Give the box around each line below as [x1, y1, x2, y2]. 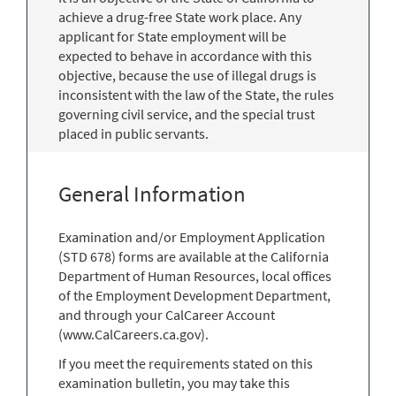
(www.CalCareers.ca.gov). [58, 324, 209, 343]
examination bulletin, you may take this [58, 373, 290, 392]
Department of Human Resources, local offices [58, 266, 331, 285]
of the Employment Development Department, [58, 286, 331, 304]
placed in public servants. [58, 124, 209, 142]
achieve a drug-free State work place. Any [58, 7, 301, 26]
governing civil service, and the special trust [58, 104, 315, 123]
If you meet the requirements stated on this [58, 354, 313, 372]
